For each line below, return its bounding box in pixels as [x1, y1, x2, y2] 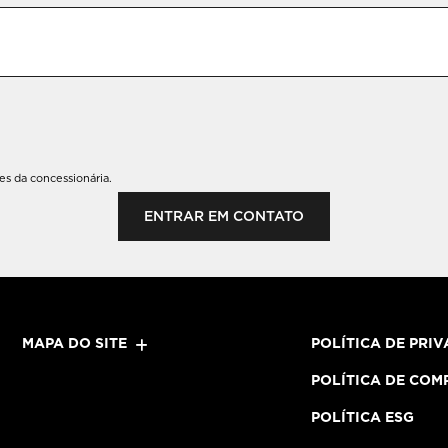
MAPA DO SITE [22, 335, 128, 351]
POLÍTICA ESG [311, 409, 415, 425]
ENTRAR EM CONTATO [144, 208, 304, 224]
